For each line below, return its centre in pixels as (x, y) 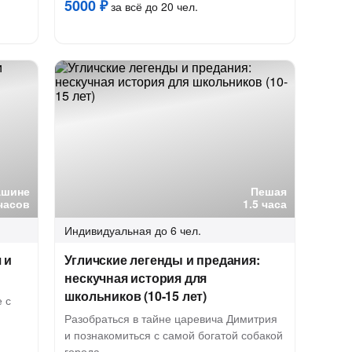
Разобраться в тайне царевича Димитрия (171, 318)
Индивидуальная (108, 230)
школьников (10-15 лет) (136, 296)
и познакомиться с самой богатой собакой (174, 335)
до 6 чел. (178, 230)
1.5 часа (265, 203)
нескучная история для (136, 278)
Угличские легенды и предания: (162, 260)
